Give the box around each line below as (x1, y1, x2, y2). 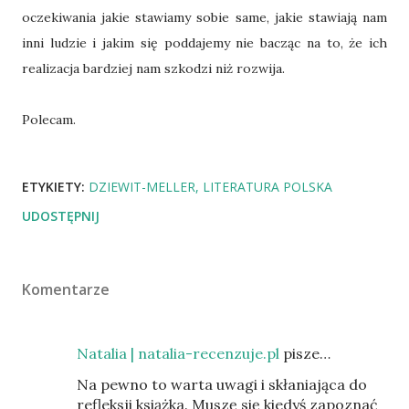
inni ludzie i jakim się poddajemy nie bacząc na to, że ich (22, 35, 387, 51)
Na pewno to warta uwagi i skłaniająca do (77, 375, 367, 393)
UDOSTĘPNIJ (22, 207, 100, 225)
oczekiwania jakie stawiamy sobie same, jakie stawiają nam (22, 9, 387, 26)
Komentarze (22, 279, 110, 299)
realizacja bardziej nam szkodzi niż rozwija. (22, 60, 285, 77)
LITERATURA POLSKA (203, 178, 332, 195)
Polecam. (22, 111, 76, 128)
